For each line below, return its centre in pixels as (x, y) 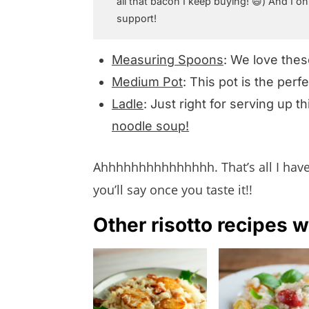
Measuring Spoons (168, 59)
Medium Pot (147, 81)
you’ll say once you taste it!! (173, 189)
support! (137, 18)
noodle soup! (150, 126)
